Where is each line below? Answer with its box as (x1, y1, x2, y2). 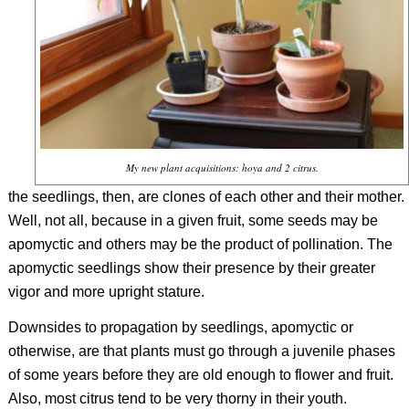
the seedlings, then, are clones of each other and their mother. (7, 188, 404, 204)
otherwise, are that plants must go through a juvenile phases (7, 343, 395, 360)
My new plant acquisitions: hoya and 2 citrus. (125, 160, 319, 174)
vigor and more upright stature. (7, 283, 204, 299)
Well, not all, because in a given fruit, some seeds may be (7, 212, 378, 228)
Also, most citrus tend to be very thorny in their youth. (7, 391, 347, 407)
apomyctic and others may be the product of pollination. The (7, 236, 393, 252)
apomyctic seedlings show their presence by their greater (7, 259, 375, 276)
